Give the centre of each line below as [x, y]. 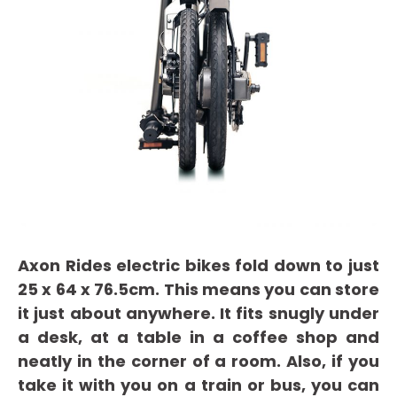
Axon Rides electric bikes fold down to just [198, 266]
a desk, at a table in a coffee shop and [198, 338]
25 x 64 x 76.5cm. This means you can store [198, 290]
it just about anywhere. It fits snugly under [198, 314]
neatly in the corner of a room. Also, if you [198, 362]
